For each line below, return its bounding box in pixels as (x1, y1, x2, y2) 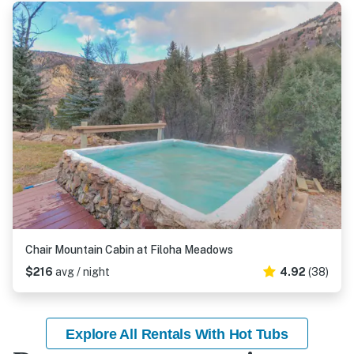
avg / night (55, 265, 110, 278)
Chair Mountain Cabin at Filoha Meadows (25, 243, 233, 256)
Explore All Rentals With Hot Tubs (66, 326, 288, 342)
